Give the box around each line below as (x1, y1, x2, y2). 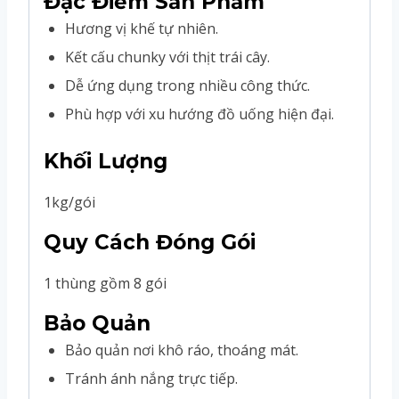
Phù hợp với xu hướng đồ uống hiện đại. (65, 103, 334, 124)
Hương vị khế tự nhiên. (65, 18, 218, 38)
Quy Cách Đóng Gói (44, 229, 256, 255)
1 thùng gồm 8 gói (44, 273, 167, 293)
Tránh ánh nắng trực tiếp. (65, 368, 238, 388)
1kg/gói (44, 191, 95, 212)
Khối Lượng (44, 148, 167, 174)
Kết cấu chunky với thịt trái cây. (65, 46, 270, 67)
